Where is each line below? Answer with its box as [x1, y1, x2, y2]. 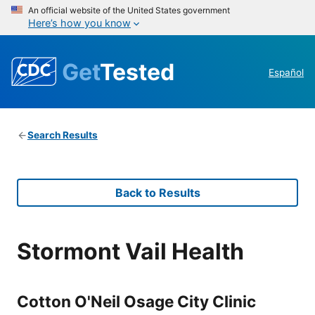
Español [269, 67, 304, 79]
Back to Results [115, 186, 200, 200]
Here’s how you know [28, 17, 131, 29]
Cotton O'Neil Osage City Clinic [17, 291, 256, 311]
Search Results [27, 129, 98, 141]
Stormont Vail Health [17, 237, 244, 265]
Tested [100, 58, 174, 86]
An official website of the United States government [28, 5, 230, 15]
